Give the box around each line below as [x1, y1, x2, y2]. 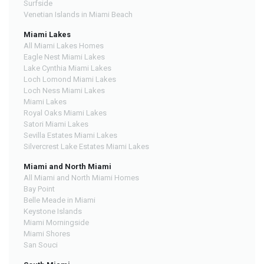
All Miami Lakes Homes [24, 41, 104, 51]
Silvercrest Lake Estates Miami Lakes [24, 142, 149, 151]
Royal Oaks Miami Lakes [24, 108, 107, 118]
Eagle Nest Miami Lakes [24, 52, 105, 62]
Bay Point [24, 184, 55, 194]
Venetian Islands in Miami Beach [24, 10, 133, 19]
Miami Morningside [24, 218, 89, 227]
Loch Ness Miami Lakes [24, 86, 105, 95]
